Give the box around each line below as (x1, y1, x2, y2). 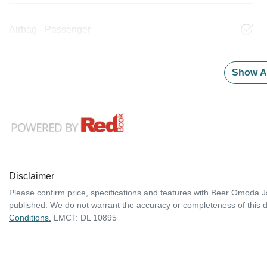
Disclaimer (9, 171, 54, 182)
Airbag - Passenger (9, 24, 91, 35)
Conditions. (9, 213, 51, 223)
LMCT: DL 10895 (54, 213, 117, 223)
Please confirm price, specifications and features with (9, 188, 211, 198)
